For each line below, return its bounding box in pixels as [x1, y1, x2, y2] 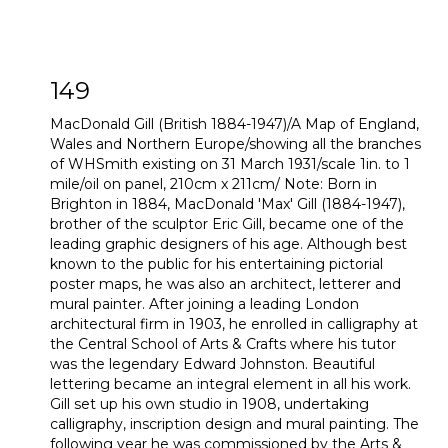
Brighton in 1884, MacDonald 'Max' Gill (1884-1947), [50, 194, 405, 213]
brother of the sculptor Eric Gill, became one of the [50, 214, 404, 233]
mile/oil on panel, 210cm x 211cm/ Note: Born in [50, 174, 377, 193]
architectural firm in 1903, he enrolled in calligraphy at [50, 314, 418, 333]
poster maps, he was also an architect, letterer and [50, 274, 401, 293]
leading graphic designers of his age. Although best [50, 234, 407, 253]
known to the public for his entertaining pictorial [50, 254, 383, 273]
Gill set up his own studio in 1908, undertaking [50, 394, 369, 413]
